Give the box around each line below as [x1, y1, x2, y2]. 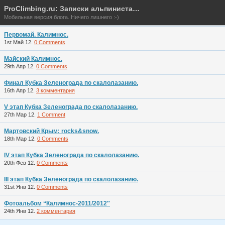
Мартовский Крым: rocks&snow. [4, 128, 99, 135]
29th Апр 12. [4, 63, 36, 69]
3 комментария [36, 87, 75, 93]
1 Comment [37, 111, 65, 118]
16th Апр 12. [4, 87, 36, 93]
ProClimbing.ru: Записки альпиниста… [4, 5, 140, 13]
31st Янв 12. [4, 184, 37, 190]
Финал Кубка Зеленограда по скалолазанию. [4, 79, 138, 86]
